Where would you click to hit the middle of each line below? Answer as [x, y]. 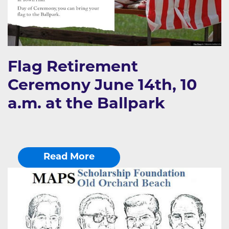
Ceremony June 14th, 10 [102, 86]
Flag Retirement [73, 67]
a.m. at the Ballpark [86, 104]
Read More [69, 157]
